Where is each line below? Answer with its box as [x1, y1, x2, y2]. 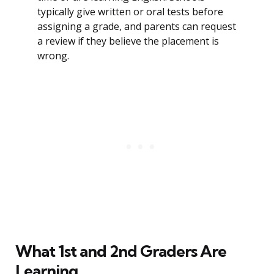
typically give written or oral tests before [37, 5, 223, 19]
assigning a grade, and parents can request [37, 20, 236, 34]
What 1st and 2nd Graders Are [15, 241, 226, 262]
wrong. [37, 49, 69, 63]
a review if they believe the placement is [37, 34, 219, 48]
